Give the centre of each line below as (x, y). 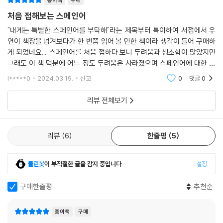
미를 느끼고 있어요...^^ (41, 74)
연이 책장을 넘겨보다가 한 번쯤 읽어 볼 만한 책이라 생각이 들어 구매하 (111, 41)
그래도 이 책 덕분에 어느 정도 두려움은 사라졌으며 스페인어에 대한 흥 (111, 63)
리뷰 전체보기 (107, 101)
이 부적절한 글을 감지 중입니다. (84, 164)
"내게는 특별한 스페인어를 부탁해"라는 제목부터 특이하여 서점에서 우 (111, 30)
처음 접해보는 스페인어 (47, 16)
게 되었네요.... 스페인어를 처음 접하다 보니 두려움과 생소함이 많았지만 (111, 52)
